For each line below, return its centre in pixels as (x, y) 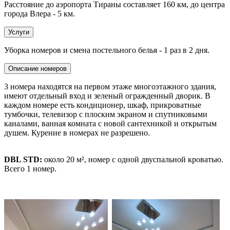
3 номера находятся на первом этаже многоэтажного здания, (110, 87)
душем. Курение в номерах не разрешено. (77, 133)
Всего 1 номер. (30, 169)
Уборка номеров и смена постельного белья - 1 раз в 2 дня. (107, 50)
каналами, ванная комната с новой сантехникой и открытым (110, 124)
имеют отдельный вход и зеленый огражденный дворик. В (107, 96)
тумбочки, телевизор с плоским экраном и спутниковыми (106, 114)
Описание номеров (37, 69)
